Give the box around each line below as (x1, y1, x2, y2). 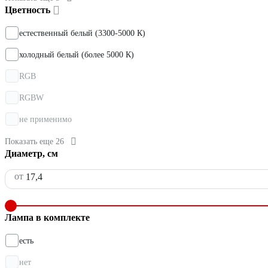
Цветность (5, 5, 50, 16)
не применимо (19, 115, 72, 124)
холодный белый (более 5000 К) (19, 50, 134, 60)
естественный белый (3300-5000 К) (19, 29, 145, 38)
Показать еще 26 (5, 137, 64, 147)
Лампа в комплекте (5, 212, 90, 223)
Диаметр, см (5, 148, 58, 159)
